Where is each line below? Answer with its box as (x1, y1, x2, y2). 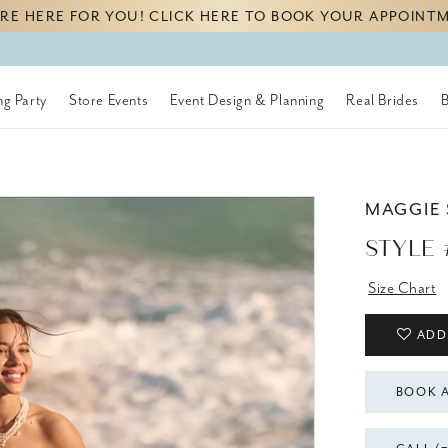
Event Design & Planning (170, 90, 325, 110)
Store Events (68, 90, 149, 110)
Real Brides (346, 90, 419, 110)
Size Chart (368, 278, 437, 299)
